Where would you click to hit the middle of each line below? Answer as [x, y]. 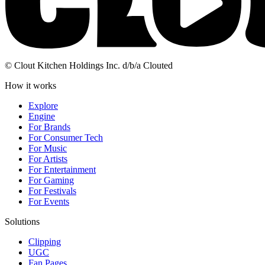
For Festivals [52, 191]
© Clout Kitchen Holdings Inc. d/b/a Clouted [89, 66]
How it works [30, 86]
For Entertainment [62, 170]
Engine [42, 117]
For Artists [48, 159]
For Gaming [51, 180]
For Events [49, 202]
